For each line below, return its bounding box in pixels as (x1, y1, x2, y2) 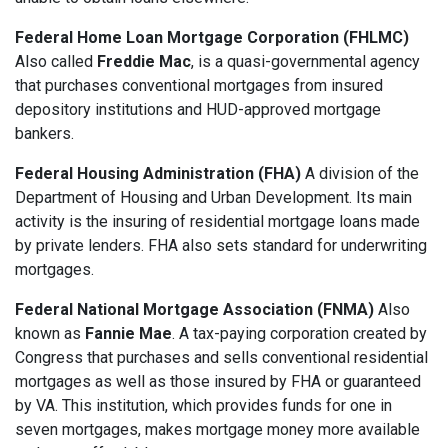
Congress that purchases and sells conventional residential (15, 348, 428, 368)
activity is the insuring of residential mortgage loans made (15, 212, 420, 232)
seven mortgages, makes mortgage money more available (15, 420, 420, 440)
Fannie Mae (85, 324, 172, 344)
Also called (15, 52, 97, 72)
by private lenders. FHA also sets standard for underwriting (15, 236, 427, 256)
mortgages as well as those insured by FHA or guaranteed (15, 372, 421, 392)
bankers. (15, 124, 74, 144)
